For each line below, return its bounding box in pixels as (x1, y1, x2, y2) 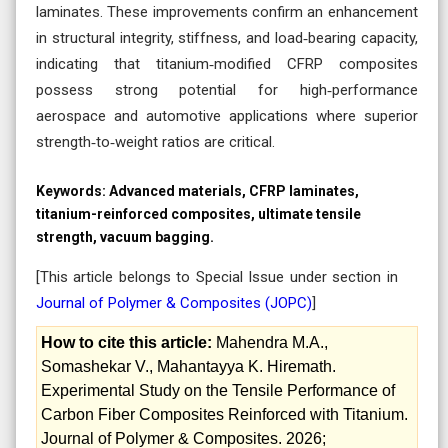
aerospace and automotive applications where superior (36, 106, 418, 125)
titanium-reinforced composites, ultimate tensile (36, 205, 361, 222)
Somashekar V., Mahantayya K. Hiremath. (41, 357, 336, 375)
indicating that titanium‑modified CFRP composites (36, 54, 418, 73)
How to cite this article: (41, 333, 212, 351)
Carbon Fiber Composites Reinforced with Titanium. (41, 405, 408, 423)
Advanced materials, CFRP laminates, (109, 182, 359, 199)
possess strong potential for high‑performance (36, 80, 418, 99)
